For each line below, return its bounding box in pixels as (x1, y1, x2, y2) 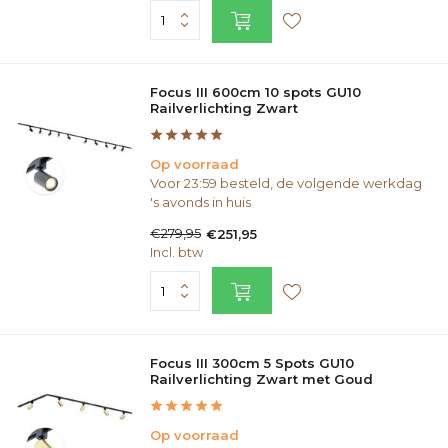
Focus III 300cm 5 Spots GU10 (150, 355, 354, 371)
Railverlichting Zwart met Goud (150, 371, 373, 387)
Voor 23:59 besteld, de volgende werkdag (150, 175, 422, 191)
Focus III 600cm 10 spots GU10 (150, 84, 361, 100)
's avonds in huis (150, 194, 251, 210)
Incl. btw (150, 244, 203, 260)
